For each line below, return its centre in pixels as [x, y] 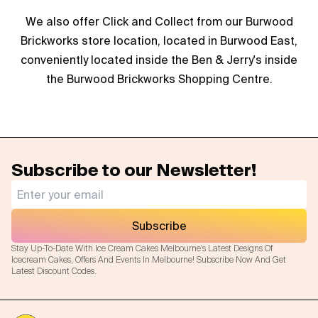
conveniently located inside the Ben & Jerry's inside [159, 60]
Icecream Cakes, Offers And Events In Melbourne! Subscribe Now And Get [149, 260]
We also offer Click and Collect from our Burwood [159, 21]
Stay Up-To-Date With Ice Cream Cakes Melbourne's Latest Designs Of [142, 248]
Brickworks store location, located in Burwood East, [159, 40]
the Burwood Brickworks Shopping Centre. [159, 79]
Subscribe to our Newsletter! [134, 170]
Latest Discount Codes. [54, 271]
